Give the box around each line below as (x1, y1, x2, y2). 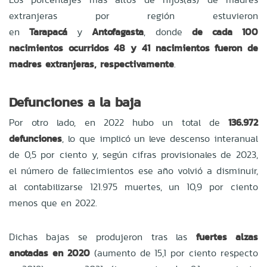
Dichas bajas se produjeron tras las (9, 229, 196, 244)
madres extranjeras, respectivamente (9, 57, 174, 71)
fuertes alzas (195, 229, 259, 244)
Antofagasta (92, 24, 144, 39)
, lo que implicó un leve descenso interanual (62, 131, 258, 145)
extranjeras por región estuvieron (9, 8, 258, 23)
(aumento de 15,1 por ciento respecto (89, 246, 258, 260)
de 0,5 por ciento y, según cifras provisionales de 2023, (9, 147, 258, 162)
